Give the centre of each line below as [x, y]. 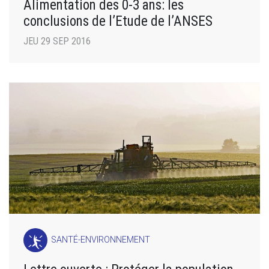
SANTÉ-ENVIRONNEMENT [101, 240]
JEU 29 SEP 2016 [57, 41]
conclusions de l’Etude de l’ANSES [118, 21]
